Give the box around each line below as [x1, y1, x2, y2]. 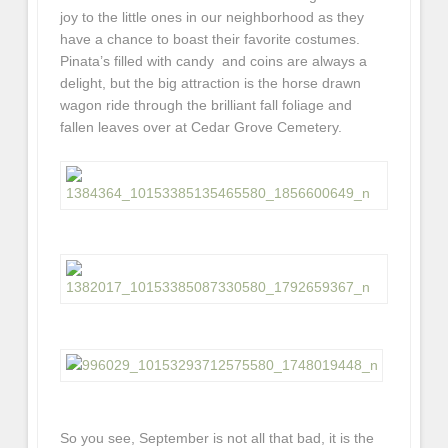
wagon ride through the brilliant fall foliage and [60, 96, 353, 113]
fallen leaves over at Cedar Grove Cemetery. [60, 118, 343, 135]
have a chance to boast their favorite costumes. [60, 30, 361, 47]
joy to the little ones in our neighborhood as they [60, 8, 365, 25]
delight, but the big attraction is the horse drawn [60, 74, 362, 91]
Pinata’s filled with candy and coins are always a [60, 52, 368, 69]
